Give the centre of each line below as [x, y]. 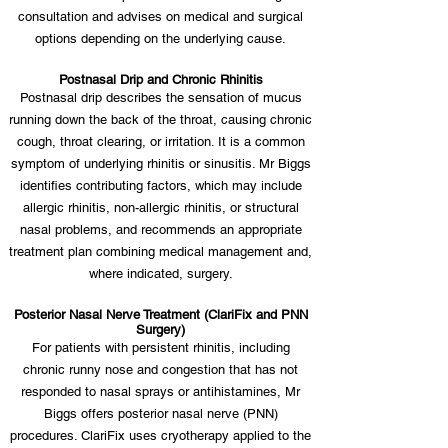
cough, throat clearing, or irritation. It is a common [160, 141]
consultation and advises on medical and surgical [160, 16]
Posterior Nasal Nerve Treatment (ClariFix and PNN [160, 314]
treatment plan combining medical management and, [160, 251]
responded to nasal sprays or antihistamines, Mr [160, 391]
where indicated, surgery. [160, 273]
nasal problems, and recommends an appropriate [160, 229]
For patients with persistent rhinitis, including [160, 347]
